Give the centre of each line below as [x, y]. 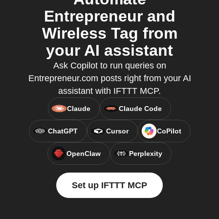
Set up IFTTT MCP [109, 185]
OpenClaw [84, 153]
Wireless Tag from [109, 33]
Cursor [117, 131]
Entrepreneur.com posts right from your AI [109, 78]
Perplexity [146, 153]
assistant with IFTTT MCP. [109, 91]
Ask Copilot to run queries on [109, 66]
